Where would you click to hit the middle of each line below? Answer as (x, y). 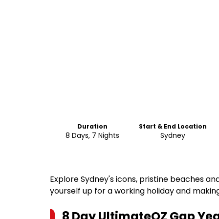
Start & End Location (173, 126)
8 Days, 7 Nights (93, 135)
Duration (93, 126)
